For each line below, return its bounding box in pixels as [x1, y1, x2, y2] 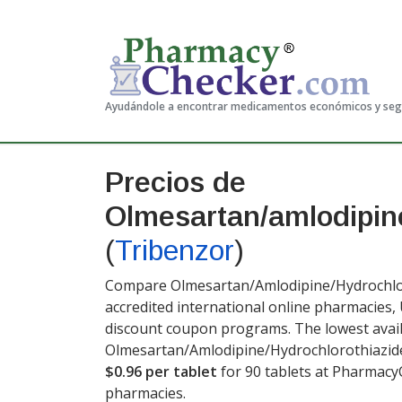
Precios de [105, 166, 246, 198]
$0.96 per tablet [105, 362, 217, 381]
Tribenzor [115, 234, 234, 267]
